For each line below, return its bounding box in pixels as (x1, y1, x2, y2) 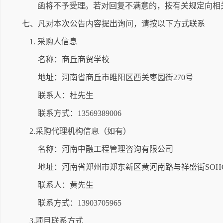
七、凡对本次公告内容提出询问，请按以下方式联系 (22, 19, 205, 28)
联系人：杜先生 (38, 91, 94, 100)
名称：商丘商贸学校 (38, 55, 110, 64)
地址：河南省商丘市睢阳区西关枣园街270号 (38, 73, 193, 82)
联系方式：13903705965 (38, 199, 121, 207)
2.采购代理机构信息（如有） (29, 127, 131, 135)
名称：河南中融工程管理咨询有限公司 (38, 145, 173, 153)
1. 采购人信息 (29, 37, 77, 46)
